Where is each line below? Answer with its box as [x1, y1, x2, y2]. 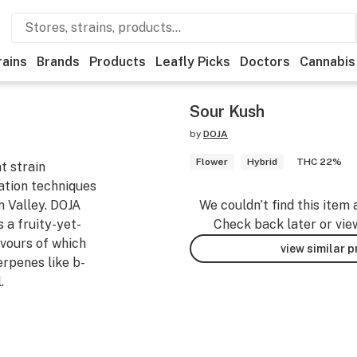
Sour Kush [190, 102, 265, 121]
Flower [196, 156, 228, 167]
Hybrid [247, 156, 277, 167]
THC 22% [296, 156, 342, 167]
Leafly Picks [155, 54, 230, 69]
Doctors [240, 54, 290, 69]
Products [89, 54, 146, 69]
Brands [37, 54, 80, 69]
